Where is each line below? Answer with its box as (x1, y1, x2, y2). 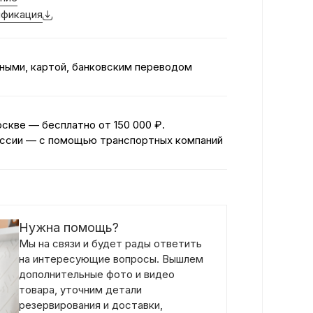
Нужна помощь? (19, 220, 119, 235)
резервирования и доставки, (19, 298, 163, 312)
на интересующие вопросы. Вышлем (19, 252, 203, 265)
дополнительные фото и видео (19, 268, 175, 281)
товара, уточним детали (19, 283, 142, 296)
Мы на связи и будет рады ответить (19, 237, 202, 250)
